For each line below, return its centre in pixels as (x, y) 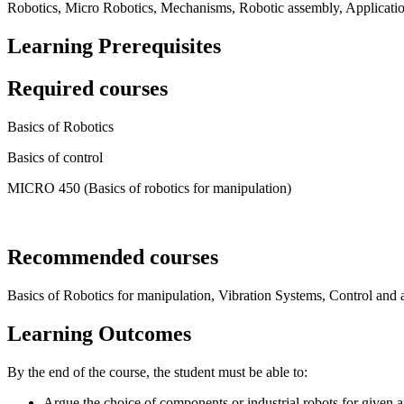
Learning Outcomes (99, 333)
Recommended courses (113, 257)
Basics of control (55, 158)
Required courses (87, 89)
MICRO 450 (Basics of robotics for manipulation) (149, 188)
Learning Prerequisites (114, 46)
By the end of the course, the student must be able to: (157, 372)
